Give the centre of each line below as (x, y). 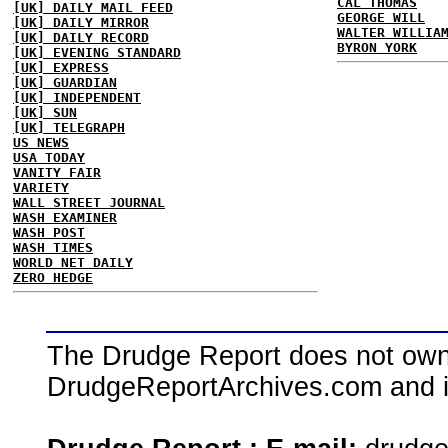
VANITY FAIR (57, 172)
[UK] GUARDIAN (65, 82)
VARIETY (41, 187)
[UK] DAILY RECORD (81, 37)
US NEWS (41, 142)
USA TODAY (49, 157)
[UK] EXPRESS (61, 67)
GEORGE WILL (381, 17)
